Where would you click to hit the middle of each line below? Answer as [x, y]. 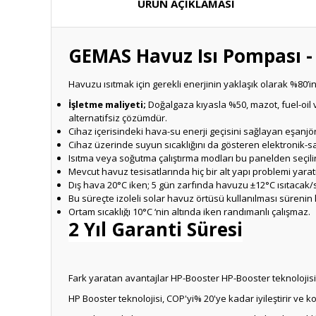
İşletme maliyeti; [107, 104]
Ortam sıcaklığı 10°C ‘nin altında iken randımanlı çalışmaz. [189, 212]
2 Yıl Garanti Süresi [156, 229]
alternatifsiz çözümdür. [118, 118]
